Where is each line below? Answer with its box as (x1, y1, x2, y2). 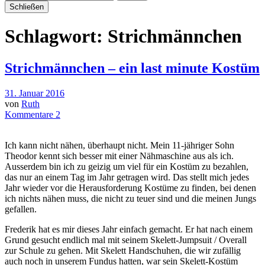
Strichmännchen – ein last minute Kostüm (5, 60, 260, 76)
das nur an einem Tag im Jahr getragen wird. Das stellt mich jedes (5, 172, 249, 182)
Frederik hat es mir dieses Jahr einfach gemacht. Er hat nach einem (5, 224, 253, 234)
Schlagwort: (5, 25, 108, 47)
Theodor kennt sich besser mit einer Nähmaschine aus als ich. (5, 150, 234, 161)
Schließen (9, 2, 44, 11)
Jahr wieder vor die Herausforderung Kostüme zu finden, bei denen (5, 182, 256, 193)
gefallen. (5, 203, 37, 214)
